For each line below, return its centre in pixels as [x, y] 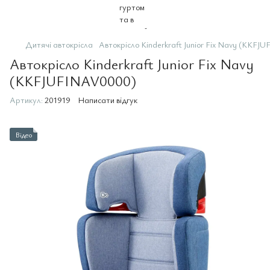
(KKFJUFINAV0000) [73, 81]
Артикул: [26, 100]
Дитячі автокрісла [59, 44]
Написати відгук [108, 100]
